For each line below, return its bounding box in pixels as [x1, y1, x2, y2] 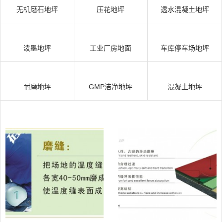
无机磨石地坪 [16, 5, 58, 13]
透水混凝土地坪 [160, 5, 209, 13]
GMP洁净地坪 [89, 83, 133, 91]
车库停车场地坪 [160, 44, 209, 52]
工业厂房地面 [90, 44, 132, 52]
